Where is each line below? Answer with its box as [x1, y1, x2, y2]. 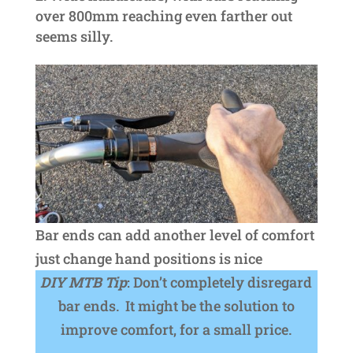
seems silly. [35, 26, 113, 46]
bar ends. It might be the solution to [58, 296, 295, 316]
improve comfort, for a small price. [61, 320, 292, 340]
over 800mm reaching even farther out [35, 6, 292, 25]
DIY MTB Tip [40, 273, 128, 292]
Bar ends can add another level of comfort [35, 225, 314, 245]
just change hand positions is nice [35, 249, 262, 269]
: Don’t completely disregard [127, 273, 313, 292]
